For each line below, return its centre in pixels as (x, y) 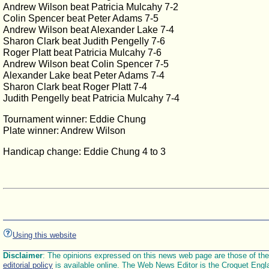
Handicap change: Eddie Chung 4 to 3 (84, 152)
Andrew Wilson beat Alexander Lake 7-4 (89, 30)
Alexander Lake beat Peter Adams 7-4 (84, 75)
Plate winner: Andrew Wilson (64, 131)
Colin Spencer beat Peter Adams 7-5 (81, 18)
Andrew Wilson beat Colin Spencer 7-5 (86, 64)
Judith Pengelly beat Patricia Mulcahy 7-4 (91, 98)
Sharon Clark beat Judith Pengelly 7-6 (84, 41)
